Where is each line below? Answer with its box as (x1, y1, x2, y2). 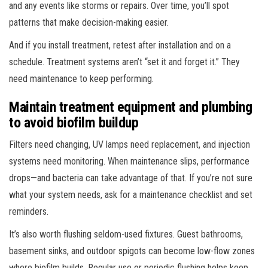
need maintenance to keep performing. (9, 72, 154, 84)
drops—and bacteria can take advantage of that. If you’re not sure (9, 172, 252, 184)
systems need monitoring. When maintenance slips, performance (9, 155, 249, 167)
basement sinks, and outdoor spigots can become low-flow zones (9, 245, 255, 257)
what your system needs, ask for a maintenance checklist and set (9, 188, 252, 200)
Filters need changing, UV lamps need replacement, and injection (9, 138, 250, 150)
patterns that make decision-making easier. (9, 16, 169, 28)
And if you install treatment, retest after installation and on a (9, 39, 231, 51)
